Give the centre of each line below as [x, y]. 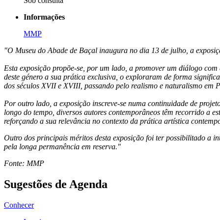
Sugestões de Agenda [56, 184]
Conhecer [19, 205]
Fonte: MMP [24, 163]
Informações [44, 17]
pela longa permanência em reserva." [62, 147]
